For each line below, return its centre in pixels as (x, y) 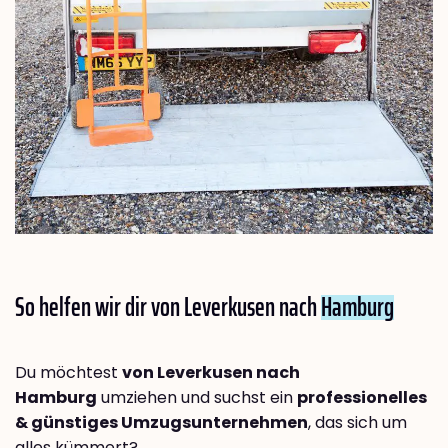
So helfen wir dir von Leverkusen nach (168, 307)
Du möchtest (68, 373)
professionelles (362, 398)
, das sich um (357, 423)
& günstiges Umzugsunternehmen (161, 423)
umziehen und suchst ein (197, 398)
